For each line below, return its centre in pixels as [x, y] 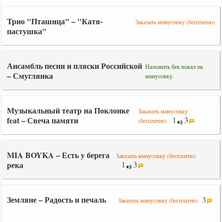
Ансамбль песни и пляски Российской [75, 65]
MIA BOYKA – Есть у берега [58, 155]
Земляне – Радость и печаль [57, 199]
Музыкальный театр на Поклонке [68, 110]
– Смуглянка [30, 75]
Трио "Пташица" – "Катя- [55, 21]
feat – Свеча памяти [43, 120]
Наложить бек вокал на [174, 66]
